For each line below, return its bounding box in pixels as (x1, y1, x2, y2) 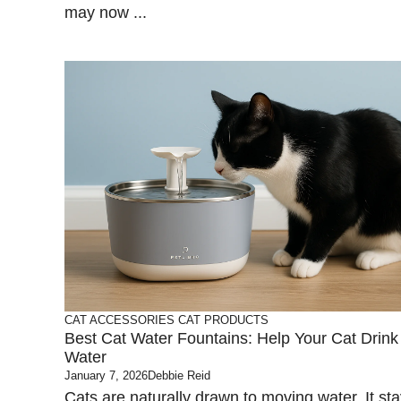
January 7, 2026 (64, 369, 148, 382)
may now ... (64, 4, 147, 21)
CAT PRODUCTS (178, 313, 269, 327)
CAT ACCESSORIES (64, 313, 175, 327)
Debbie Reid (148, 369, 210, 382)
